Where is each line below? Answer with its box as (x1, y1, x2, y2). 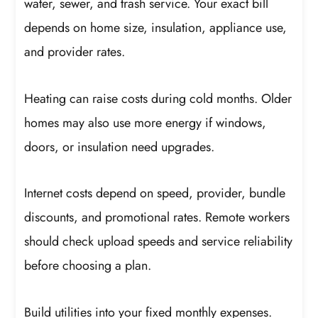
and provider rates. (24, 43, 126, 62)
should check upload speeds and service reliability (24, 232, 293, 251)
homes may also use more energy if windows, (24, 113, 267, 132)
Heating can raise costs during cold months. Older (24, 89, 292, 108)
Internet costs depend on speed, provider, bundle (24, 184, 286, 203)
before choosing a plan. (24, 256, 152, 275)
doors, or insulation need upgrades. (24, 137, 215, 156)
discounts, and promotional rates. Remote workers (24, 208, 290, 227)
